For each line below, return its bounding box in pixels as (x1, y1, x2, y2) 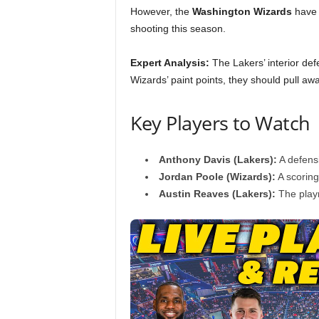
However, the (130, 6, 192, 17)
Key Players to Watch (130, 110, 310, 136)
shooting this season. (130, 23, 226, 34)
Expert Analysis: (130, 57, 209, 68)
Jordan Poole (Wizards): (158, 171, 276, 182)
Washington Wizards (192, 6, 292, 17)
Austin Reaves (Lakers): (158, 188, 276, 199)
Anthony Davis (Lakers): (158, 154, 277, 165)
